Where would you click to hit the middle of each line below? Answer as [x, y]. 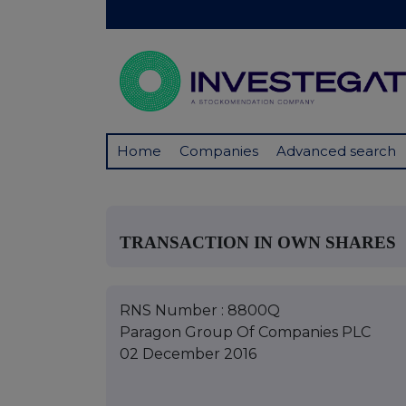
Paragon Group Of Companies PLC [245, 332]
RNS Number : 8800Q [200, 310]
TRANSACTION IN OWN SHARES [258, 242]
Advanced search [336, 151]
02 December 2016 [188, 353]
